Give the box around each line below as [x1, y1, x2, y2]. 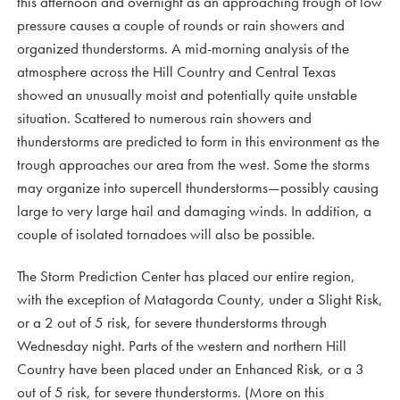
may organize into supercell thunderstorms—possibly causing [17, 178, 379, 197]
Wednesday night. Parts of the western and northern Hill [17, 336, 346, 355]
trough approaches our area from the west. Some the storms [17, 154, 370, 174]
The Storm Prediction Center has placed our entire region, [17, 266, 355, 286]
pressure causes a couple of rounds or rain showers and [17, 15, 345, 35]
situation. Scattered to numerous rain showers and [17, 108, 312, 128]
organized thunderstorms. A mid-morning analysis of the [17, 38, 349, 58]
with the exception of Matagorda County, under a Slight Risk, [17, 289, 383, 309]
